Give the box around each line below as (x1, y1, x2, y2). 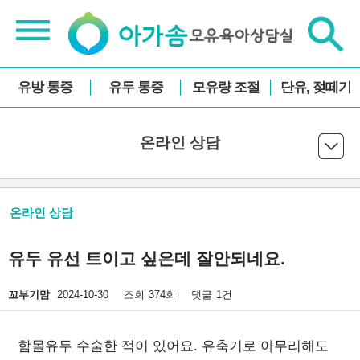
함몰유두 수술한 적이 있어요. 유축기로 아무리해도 (18, 338, 329, 354)
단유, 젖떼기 (280, 80, 351, 96)
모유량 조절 (191, 80, 260, 96)
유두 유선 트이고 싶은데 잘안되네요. (8, 249, 285, 268)
